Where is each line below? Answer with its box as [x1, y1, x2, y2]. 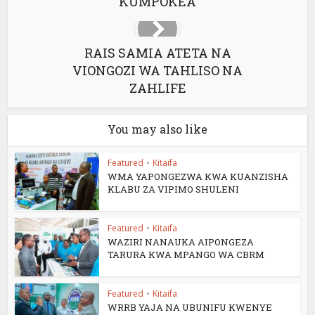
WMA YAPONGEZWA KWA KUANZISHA [108, 170, 289, 184]
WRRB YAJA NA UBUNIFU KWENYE [108, 300, 273, 314]
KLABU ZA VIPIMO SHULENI [108, 183, 240, 196]
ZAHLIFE [129, 79, 186, 97]
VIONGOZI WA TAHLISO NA [72, 62, 243, 79]
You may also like [108, 122, 207, 137]
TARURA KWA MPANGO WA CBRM [108, 248, 265, 262]
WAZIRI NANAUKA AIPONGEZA [108, 236, 255, 249]
